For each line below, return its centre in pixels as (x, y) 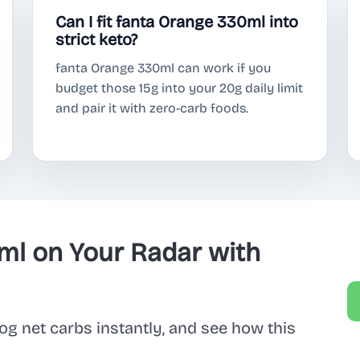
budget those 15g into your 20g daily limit (179, 88)
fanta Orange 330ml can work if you (163, 68)
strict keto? (96, 40)
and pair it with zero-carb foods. (152, 108)
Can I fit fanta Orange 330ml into (177, 22)
